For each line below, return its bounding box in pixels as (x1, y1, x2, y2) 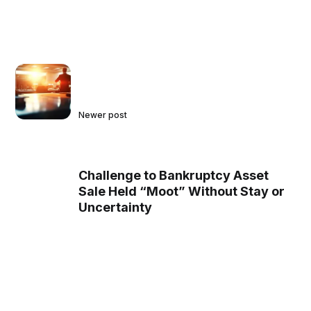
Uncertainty (78, 200, 153, 215)
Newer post (78, 110, 128, 121)
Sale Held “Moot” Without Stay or (78, 184, 285, 199)
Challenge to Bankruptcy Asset (78, 168, 269, 183)
